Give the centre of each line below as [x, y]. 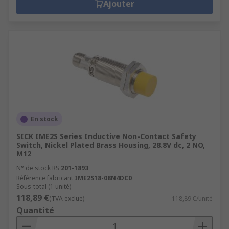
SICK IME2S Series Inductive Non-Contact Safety [106, 136]
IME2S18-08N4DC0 [103, 178]
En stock [44, 119]
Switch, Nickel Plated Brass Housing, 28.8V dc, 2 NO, [111, 145]
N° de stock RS [38, 168]
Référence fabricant [45, 178]
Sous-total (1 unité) [44, 186]
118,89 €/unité [192, 199]
